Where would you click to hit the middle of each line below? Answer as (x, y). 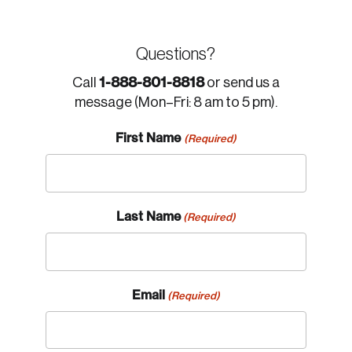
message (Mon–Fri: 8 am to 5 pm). (176, 102)
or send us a (242, 82)
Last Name (148, 216)
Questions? (176, 54)
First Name (148, 137)
